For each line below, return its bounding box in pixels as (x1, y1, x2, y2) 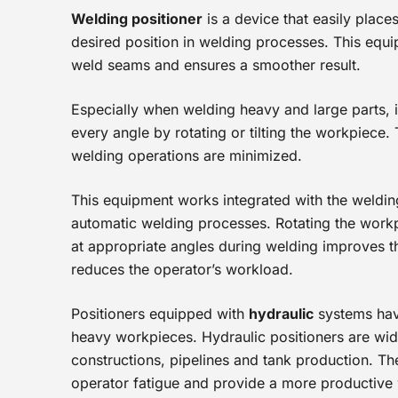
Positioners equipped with (71, 305, 249, 322)
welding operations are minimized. (71, 147, 302, 164)
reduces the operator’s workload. (71, 260, 293, 278)
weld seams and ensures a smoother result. (71, 56, 361, 74)
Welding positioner (71, 10, 203, 28)
